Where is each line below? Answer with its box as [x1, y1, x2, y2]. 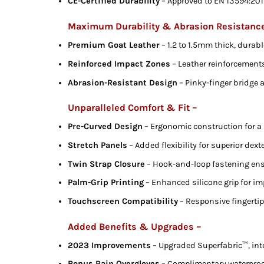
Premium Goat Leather [68, 40, 160, 51]
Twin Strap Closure [68, 159, 146, 169]
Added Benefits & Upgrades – [68, 220, 202, 232]
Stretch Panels [68, 140, 128, 150]
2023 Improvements [68, 240, 151, 250]
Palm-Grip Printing [68, 177, 144, 188]
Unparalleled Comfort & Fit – [68, 102, 198, 114]
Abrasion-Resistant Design [68, 77, 178, 88]
